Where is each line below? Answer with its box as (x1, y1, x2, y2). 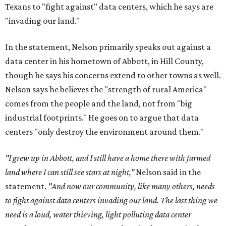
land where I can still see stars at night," (5, 167, 136, 178)
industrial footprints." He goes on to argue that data (5, 112, 199, 123)
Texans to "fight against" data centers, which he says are (5, 2, 213, 12)
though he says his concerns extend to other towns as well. (5, 70, 221, 81)
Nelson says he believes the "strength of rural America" (5, 84, 207, 95)
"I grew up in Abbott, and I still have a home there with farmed (5, 153, 210, 163)
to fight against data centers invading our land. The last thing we (5, 195, 217, 206)
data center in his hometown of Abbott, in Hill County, (5, 56, 204, 67)
